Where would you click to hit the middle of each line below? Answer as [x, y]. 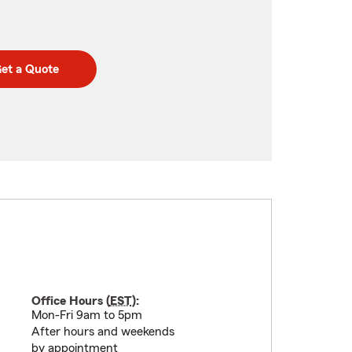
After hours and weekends [103, 332]
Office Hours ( [70, 301]
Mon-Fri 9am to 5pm [86, 315]
